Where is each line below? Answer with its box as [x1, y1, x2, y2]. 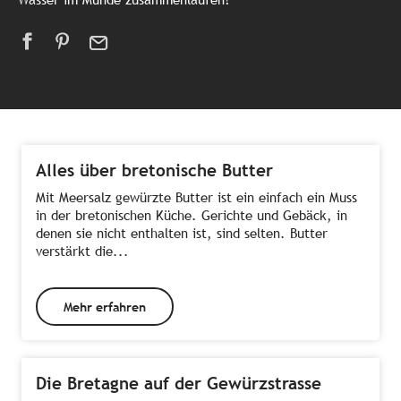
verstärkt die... [36, 243, 129, 260]
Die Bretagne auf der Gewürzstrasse [36, 372, 321, 393]
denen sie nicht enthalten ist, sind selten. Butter [36, 226, 328, 242]
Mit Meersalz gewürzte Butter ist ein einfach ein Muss [36, 190, 357, 206]
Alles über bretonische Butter [36, 160, 273, 181]
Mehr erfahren [63, 298, 146, 314]
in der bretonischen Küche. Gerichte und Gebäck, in [36, 208, 347, 224]
